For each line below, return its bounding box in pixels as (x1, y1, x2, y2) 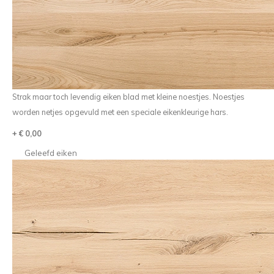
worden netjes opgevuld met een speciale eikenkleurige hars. (12, 107, 228, 117)
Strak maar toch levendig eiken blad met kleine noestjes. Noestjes (12, 92, 245, 102)
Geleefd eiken (24, 148, 77, 158)
